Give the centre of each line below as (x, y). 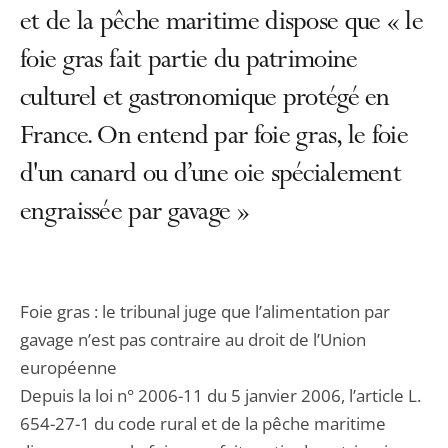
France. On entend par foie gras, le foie (214, 138)
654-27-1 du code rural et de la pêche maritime (203, 423)
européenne (68, 367)
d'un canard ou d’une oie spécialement (211, 176)
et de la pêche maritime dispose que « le (221, 24)
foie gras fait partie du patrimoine (189, 62)
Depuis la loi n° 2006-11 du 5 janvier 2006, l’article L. (220, 395)
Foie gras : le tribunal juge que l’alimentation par (205, 311)
